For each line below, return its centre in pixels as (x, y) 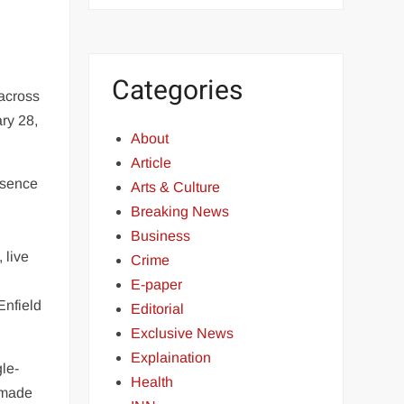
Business (161, 236)
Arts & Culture (176, 187)
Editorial (158, 309)
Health (152, 382)
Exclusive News (183, 333)
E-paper (157, 285)
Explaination (171, 358)
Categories (178, 91)
